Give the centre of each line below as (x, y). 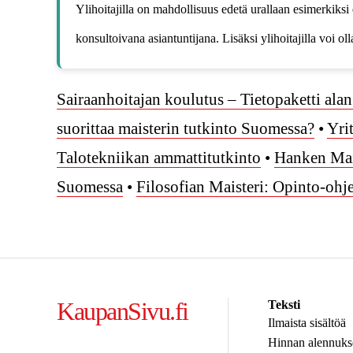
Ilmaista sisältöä (307, 323)
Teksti (284, 305)
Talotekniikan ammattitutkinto (159, 158)
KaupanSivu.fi (123, 312)
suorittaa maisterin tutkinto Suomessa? (186, 129)
